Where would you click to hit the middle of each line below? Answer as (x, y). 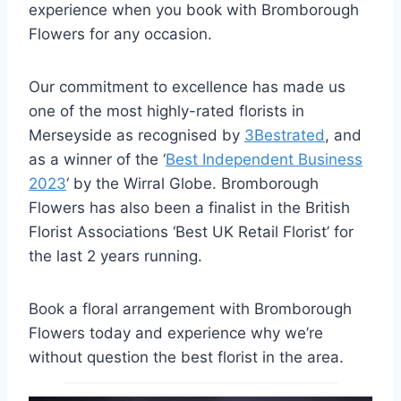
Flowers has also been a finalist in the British (189, 208)
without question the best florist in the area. (186, 358)
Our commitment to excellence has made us (187, 87)
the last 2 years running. (115, 256)
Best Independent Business (264, 160)
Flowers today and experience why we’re (176, 333)
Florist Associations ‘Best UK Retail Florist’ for (191, 232)
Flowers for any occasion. (120, 34)
